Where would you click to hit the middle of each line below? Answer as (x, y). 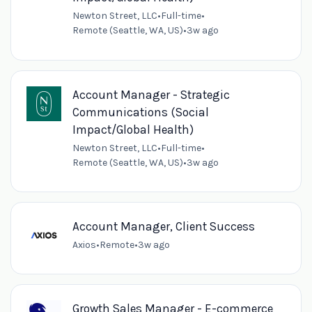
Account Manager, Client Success (163, 226)
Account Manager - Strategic (151, 94)
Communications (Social (140, 112)
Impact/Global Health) (133, 129)
